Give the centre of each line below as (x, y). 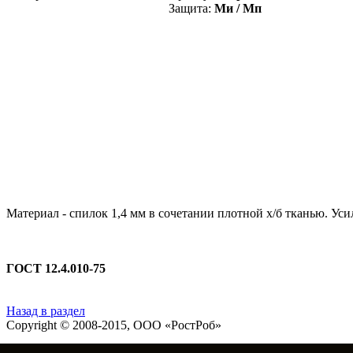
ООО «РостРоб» (177, 325)
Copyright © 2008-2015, (70, 325)
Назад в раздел (46, 310)
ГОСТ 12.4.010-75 (56, 268)
